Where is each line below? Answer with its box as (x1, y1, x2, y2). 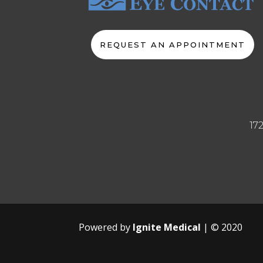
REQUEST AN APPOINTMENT (99, 39, 245, 49)
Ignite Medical (133, 221, 201, 234)
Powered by (79, 221, 133, 234)
